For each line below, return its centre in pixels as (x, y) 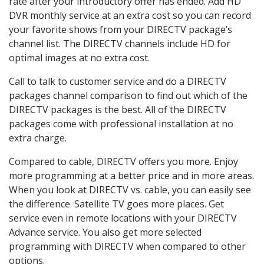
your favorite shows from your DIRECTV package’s (121, 29)
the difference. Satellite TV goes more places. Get (116, 204)
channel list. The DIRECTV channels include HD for (120, 43)
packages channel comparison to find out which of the (128, 95)
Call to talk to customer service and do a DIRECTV (118, 81)
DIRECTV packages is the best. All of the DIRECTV (118, 109)
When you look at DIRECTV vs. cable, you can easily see (130, 189)
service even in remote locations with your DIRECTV (123, 218)
